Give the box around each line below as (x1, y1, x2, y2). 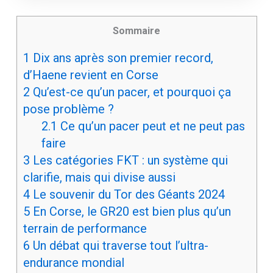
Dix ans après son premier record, (29, 51, 213, 66)
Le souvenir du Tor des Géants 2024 (29, 187, 225, 202)
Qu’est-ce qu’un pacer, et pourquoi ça (29, 85, 231, 100)
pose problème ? (23, 102, 114, 117)
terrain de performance (23, 221, 147, 236)
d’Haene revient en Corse (23, 68, 158, 83)
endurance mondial (23, 255, 124, 271)
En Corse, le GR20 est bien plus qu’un (29, 204, 231, 219)
